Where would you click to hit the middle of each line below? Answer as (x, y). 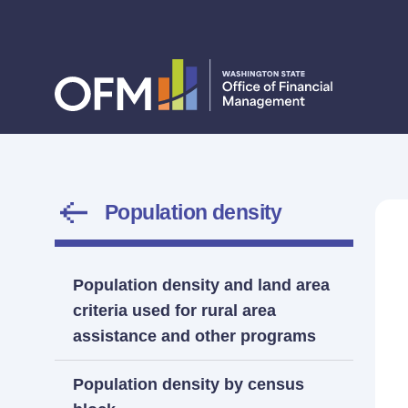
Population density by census (189, 384)
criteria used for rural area (174, 311)
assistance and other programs (194, 336)
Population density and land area (201, 285)
